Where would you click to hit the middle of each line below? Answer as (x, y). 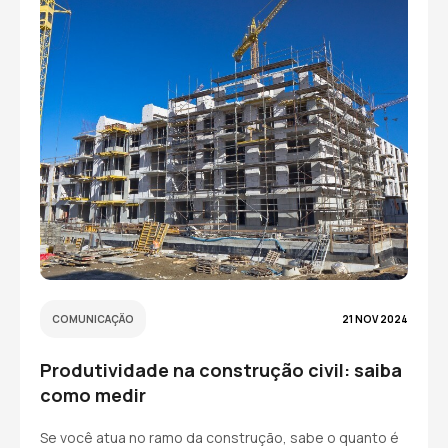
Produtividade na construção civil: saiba (221, 370)
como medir (93, 395)
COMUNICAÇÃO (93, 319)
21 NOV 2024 (375, 319)
